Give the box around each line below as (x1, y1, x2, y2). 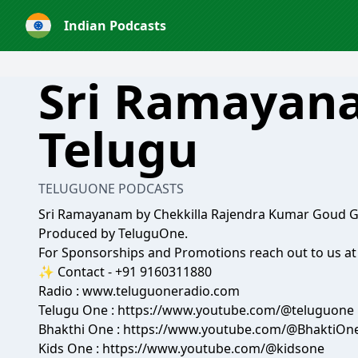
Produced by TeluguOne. (38, 225, 188, 242)
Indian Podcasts (64, 17, 166, 34)
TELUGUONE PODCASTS (38, 180, 184, 197)
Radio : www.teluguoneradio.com (38, 282, 240, 300)
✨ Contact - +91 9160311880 (38, 263, 212, 280)
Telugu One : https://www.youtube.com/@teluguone (38, 301, 354, 319)
